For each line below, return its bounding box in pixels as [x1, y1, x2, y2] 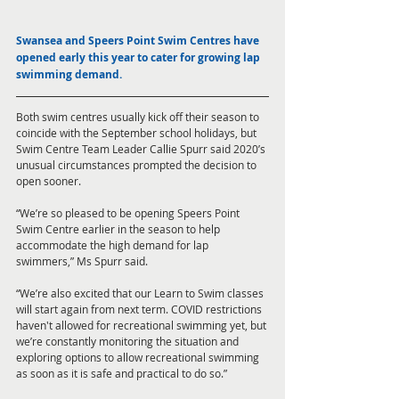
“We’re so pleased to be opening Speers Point [16, 206, 242, 221]
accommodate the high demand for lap [16, 238, 211, 253]
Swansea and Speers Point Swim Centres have [16, 33, 262, 49]
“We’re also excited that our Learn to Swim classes [16, 286, 266, 301]
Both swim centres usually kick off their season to [16, 110, 262, 125]
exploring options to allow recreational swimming [16, 350, 262, 365]
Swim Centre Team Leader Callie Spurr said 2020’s [16, 142, 268, 157]
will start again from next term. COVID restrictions [16, 302, 265, 317]
